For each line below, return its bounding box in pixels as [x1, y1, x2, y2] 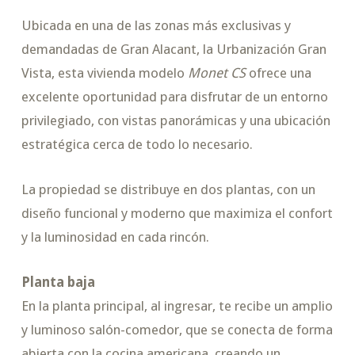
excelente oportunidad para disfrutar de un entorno [21, 89, 328, 105]
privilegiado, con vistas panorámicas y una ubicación [21, 113, 330, 129]
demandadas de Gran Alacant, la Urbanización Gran [21, 41, 326, 58]
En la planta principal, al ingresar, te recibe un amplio [21, 298, 333, 315]
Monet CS [187, 65, 246, 82]
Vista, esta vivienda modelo [21, 65, 188, 82]
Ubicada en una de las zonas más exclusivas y [21, 17, 291, 34]
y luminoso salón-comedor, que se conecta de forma [21, 322, 333, 338]
